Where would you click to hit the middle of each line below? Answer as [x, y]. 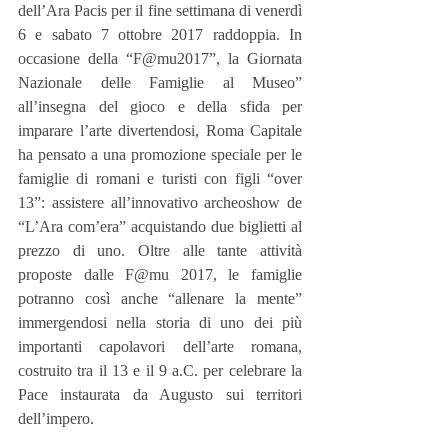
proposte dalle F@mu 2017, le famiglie [160, 275]
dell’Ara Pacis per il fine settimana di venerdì [160, 11]
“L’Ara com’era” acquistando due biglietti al [160, 227]
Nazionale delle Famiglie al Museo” [160, 83]
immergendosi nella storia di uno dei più [160, 323]
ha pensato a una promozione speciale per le [160, 155]
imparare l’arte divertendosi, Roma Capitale [160, 131]
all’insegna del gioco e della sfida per [160, 107]
